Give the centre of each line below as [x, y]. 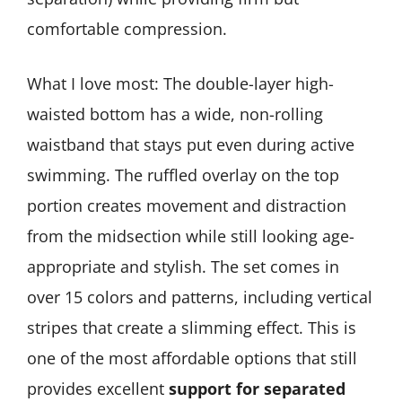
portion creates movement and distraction [187, 206]
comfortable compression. [127, 29]
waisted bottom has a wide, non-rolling [175, 114]
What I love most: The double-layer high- [180, 84]
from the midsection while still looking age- [191, 236]
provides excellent [98, 389]
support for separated [257, 389]
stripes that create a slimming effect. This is [192, 328]
